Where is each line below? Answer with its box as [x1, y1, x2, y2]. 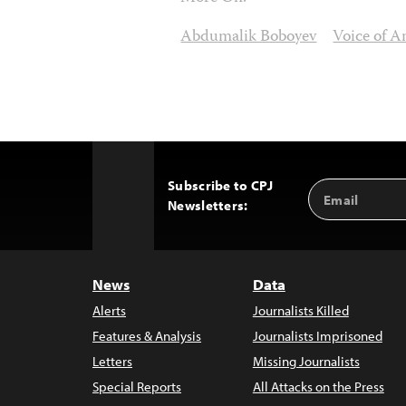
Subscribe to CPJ [168, 177, 273, 194]
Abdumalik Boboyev [180, 24, 317, 51]
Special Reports [92, 378, 181, 395]
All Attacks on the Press [252, 378, 384, 395]
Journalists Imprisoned [252, 327, 382, 344]
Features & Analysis [92, 327, 201, 344]
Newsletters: [168, 197, 248, 214]
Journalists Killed [252, 302, 349, 319]
